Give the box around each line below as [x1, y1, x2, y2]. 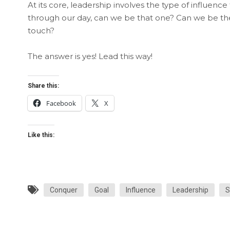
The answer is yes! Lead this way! [27, 51, 152, 61]
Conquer [49, 185, 78, 194]
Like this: [27, 131, 54, 139]
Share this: [27, 82, 59, 89]
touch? [27, 25, 54, 35]
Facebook [46, 98, 76, 108]
